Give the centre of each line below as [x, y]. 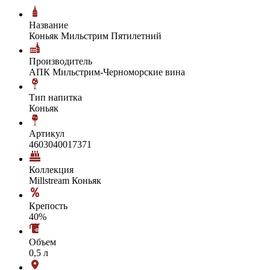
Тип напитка [55, 97]
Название [49, 25]
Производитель [61, 61]
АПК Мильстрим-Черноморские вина [107, 72]
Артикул [47, 133]
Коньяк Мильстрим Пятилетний [95, 36]
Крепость [48, 206]
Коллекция [51, 169]
